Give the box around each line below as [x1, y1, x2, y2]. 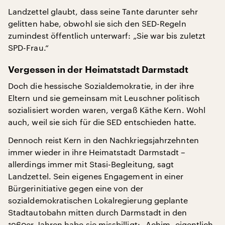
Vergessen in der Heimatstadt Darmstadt [8, 65, 188, 74]
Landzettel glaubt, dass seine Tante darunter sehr [8, 7, 198, 16]
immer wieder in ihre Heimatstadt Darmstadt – [8, 147, 186, 157]
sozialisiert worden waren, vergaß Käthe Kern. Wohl [8, 105, 205, 115]
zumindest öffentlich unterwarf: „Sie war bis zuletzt [8, 31, 206, 40]
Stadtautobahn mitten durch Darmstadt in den [8, 207, 187, 217]
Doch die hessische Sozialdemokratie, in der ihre [8, 81, 194, 90]
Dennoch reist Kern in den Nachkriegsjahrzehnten [8, 135, 199, 145]
